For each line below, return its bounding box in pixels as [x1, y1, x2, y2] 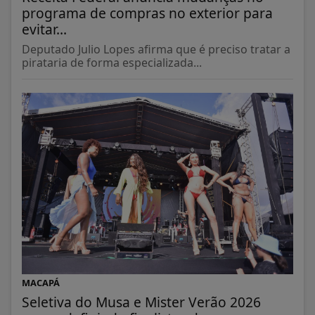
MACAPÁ [22, 276, 60, 289]
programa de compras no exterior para [22, 4, 273, 23]
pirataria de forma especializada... [22, 55, 202, 71]
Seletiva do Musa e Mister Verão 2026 [22, 292, 261, 311]
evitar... [22, 20, 67, 39]
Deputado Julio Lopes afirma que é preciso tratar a [22, 41, 290, 58]
